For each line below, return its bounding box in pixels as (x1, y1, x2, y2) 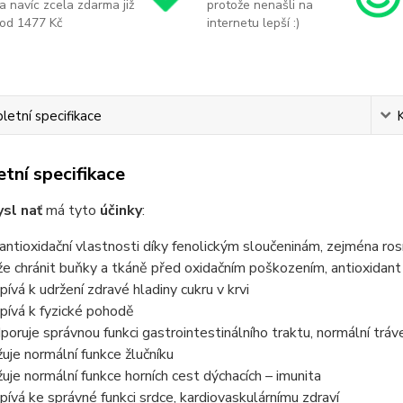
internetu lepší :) (206, 13, 300, 31)
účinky (99, 200, 142, 220)
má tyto (41, 200, 100, 220)
